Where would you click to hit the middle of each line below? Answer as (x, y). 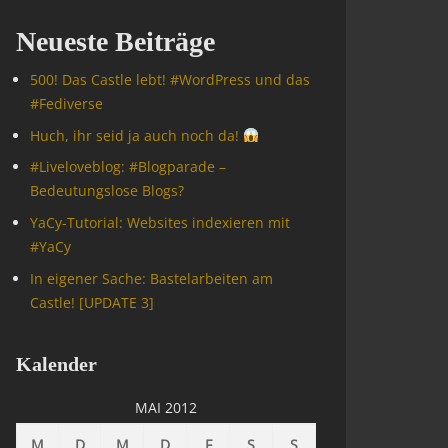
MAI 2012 (166, 408)
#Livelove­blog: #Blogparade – (128, 167)
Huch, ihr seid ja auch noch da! (136, 135)
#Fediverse (66, 103)
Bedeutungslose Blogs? (107, 191)
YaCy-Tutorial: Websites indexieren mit (160, 223)
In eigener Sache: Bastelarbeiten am (151, 278)
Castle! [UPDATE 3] (92, 302)
